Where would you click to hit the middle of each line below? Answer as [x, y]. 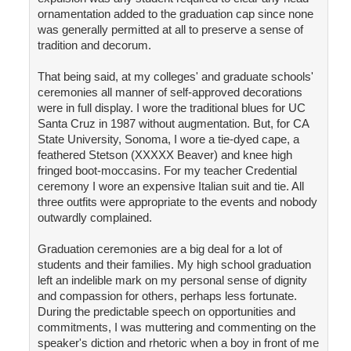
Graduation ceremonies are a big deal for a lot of [159, 249]
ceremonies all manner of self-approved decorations [170, 92]
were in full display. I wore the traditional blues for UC [171, 108]
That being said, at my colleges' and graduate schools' [175, 77]
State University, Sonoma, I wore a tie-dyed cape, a [168, 139]
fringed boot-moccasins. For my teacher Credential [167, 171]
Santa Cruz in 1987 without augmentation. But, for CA [173, 124]
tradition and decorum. [94, 45]
